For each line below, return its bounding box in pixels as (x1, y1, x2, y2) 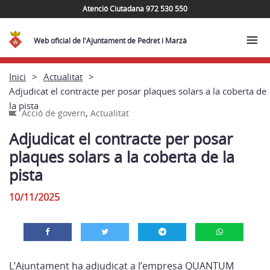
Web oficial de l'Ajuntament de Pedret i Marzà (34, 36, 187, 46)
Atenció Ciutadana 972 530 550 (83, 3, 187, 14)
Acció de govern (22, 107, 86, 119)
